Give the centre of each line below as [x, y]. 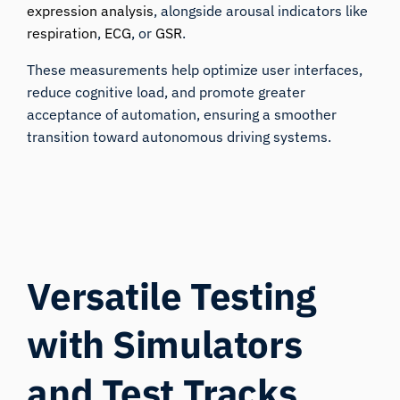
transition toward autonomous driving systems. [179, 136]
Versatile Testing [171, 296]
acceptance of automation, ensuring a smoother [182, 114]
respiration [62, 33]
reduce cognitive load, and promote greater [167, 92]
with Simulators [165, 344]
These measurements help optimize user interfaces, [195, 69]
